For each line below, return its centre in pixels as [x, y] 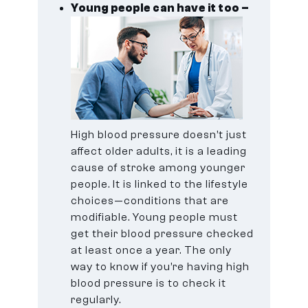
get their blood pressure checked [163, 233]
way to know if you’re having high [161, 266]
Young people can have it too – [161, 8]
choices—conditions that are [150, 200]
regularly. [96, 299]
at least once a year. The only [152, 250]
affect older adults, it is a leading [159, 151]
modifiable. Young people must [155, 217]
